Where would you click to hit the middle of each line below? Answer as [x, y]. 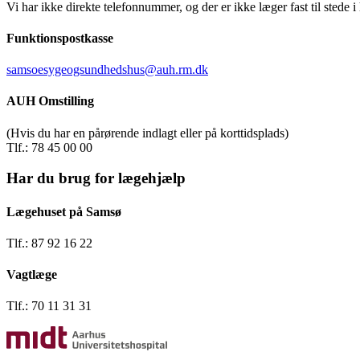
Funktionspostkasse [60, 38]
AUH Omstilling [50, 101]
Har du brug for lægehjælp [96, 178]
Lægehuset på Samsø [64, 211]
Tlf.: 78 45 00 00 [49, 147]
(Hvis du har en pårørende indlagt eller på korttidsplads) [147, 133]
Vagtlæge [32, 275]
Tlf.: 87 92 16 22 [49, 243]
